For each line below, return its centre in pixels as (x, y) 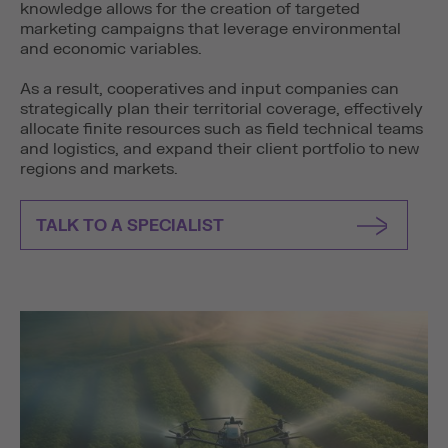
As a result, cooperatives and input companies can (209, 89)
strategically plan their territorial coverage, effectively (221, 109)
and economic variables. (111, 49)
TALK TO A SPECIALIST (130, 226)
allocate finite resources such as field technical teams (221, 129)
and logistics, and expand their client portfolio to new (219, 149)
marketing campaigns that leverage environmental (210, 29)
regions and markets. (99, 169)
